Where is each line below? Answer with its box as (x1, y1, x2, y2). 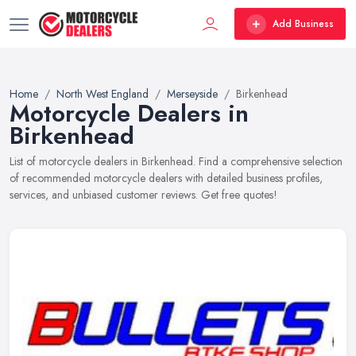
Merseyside (167, 86, 218, 102)
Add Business (273, 17, 334, 31)
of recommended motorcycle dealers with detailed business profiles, (10, 170, 323, 186)
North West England (56, 86, 149, 102)
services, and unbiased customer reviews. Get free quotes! (10, 187, 277, 203)
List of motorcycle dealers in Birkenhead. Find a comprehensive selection (10, 153, 342, 169)
